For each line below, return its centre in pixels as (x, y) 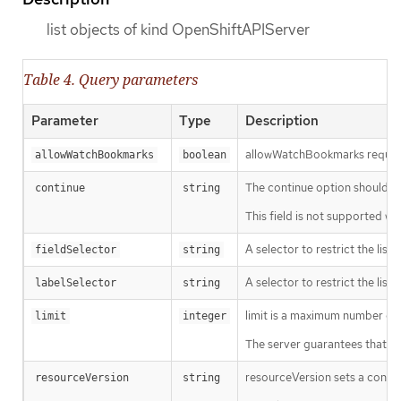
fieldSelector (76, 250)
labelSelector (76, 283)
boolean (205, 155)
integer (205, 316)
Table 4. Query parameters (111, 80)
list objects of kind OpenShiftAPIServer (178, 30)
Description (282, 121)
